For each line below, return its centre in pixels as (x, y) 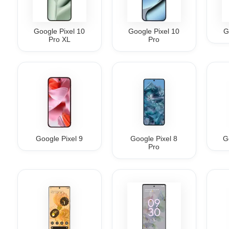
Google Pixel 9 (60, 138)
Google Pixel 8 (154, 138)
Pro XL (59, 40)
